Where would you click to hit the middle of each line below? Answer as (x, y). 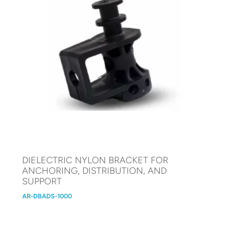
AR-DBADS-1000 (47, 196)
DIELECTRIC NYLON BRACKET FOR (95, 160)
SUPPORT (42, 181)
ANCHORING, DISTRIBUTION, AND (95, 171)
